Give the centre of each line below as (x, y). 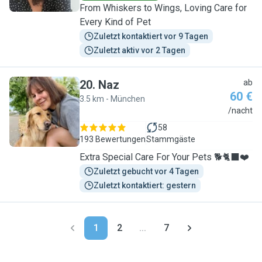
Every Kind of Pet (115, 22)
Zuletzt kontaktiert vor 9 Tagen (151, 36)
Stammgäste (171, 139)
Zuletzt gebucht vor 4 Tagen (146, 171)
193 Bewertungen (113, 139)
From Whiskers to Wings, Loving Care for (163, 8)
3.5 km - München (112, 99)
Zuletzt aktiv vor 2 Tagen (139, 50)
